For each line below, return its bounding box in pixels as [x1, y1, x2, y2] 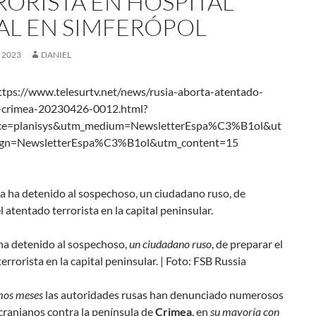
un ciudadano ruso [129, 237, 212, 250]
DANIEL [41, 49, 71, 60]
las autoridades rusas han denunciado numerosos [43, 288, 284, 301]
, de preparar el [212, 237, 283, 250]
